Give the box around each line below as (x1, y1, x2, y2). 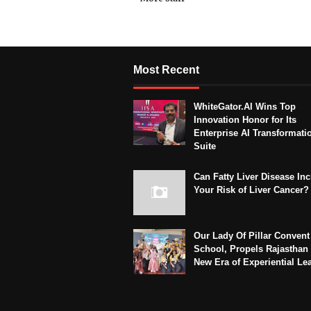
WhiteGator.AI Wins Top (194, 101, 296, 112)
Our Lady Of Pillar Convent (194, 230, 310, 242)
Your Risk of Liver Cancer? (194, 185, 309, 196)
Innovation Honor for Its (194, 115, 296, 126)
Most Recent (133, 64, 199, 76)
